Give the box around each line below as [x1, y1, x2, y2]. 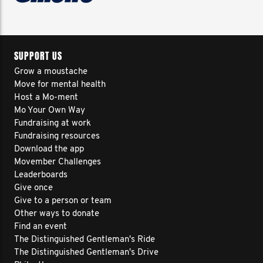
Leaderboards [14, 171, 68, 180]
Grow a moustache [14, 68, 87, 76]
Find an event [14, 222, 67, 231]
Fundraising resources [14, 132, 100, 141]
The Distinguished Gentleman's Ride [14, 235, 155, 244]
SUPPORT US [14, 49, 62, 63]
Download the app [14, 145, 84, 154]
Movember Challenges [14, 158, 101, 167]
